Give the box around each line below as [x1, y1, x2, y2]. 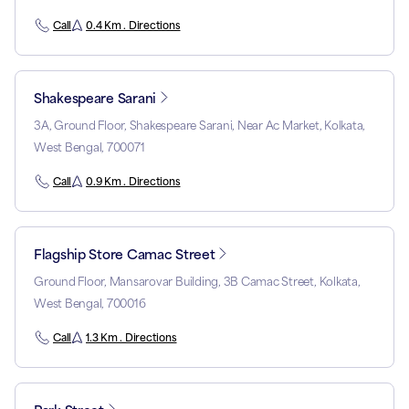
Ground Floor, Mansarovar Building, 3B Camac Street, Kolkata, [34, 274, 361, 288]
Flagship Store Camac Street [34, 246, 215, 262]
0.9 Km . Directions [86, 174, 181, 188]
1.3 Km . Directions [86, 330, 177, 344]
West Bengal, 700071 [34, 140, 145, 154]
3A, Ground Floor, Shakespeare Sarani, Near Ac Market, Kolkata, [34, 118, 366, 132]
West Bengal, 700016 [34, 296, 146, 310]
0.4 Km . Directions [86, 18, 181, 32]
